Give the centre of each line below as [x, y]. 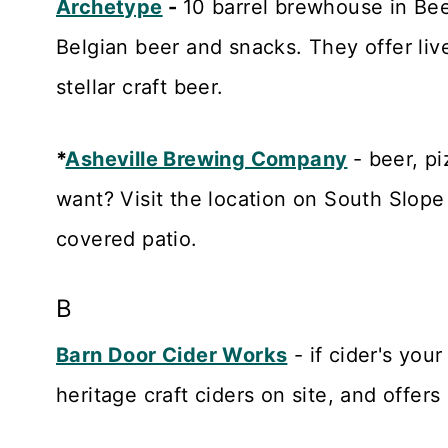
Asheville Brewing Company [206, 158]
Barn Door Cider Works [172, 354]
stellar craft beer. [140, 86]
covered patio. [127, 238]
